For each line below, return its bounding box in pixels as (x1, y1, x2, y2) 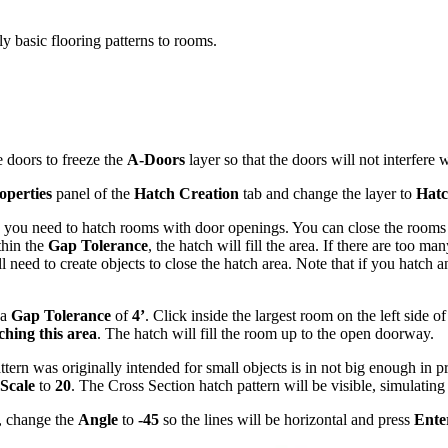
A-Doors (127, 150, 185, 168)
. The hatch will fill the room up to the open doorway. (97, 324, 434, 342)
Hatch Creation (134, 184, 239, 202)
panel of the (52, 184, 134, 202)
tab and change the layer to (239, 184, 416, 202)
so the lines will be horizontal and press (159, 410, 414, 428)
